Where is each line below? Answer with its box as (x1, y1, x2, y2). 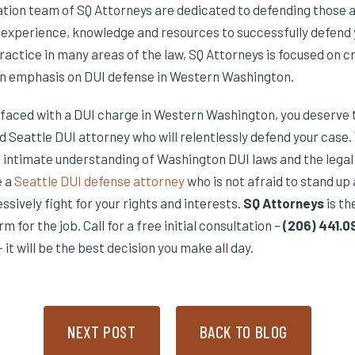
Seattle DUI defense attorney (14, 173, 185, 189)
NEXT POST (67, 322, 136, 342)
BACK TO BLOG (199, 322, 288, 342)
